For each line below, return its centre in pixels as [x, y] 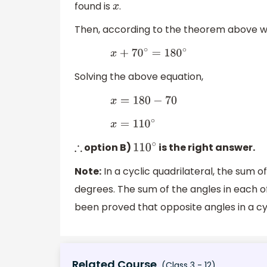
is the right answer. [206, 148]
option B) [108, 148]
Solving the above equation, [139, 77]
